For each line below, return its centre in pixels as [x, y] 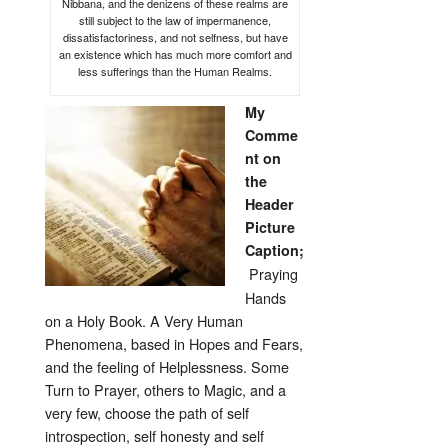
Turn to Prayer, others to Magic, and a [165, 390]
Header [269, 204]
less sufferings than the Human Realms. [175, 71]
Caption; [274, 250]
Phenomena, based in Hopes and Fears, [174, 344]
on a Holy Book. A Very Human [144, 321]
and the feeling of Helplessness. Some [167, 367]
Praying [273, 274]
